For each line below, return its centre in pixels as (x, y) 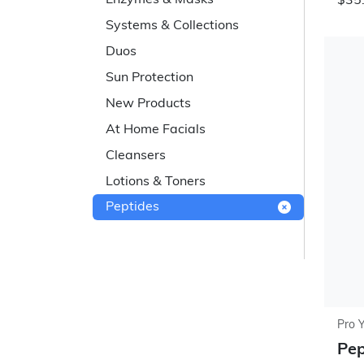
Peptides (132, 207)
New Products (148, 104)
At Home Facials (156, 130)
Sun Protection (149, 78)
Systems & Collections (172, 26)
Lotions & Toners (156, 182)
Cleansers (136, 156)
